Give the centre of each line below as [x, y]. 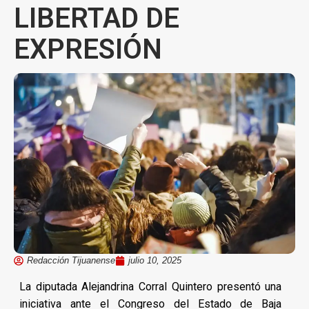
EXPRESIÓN [88, 49]
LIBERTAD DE [97, 18]
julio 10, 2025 [155, 260]
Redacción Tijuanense [71, 260]
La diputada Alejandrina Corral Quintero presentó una [151, 286]
